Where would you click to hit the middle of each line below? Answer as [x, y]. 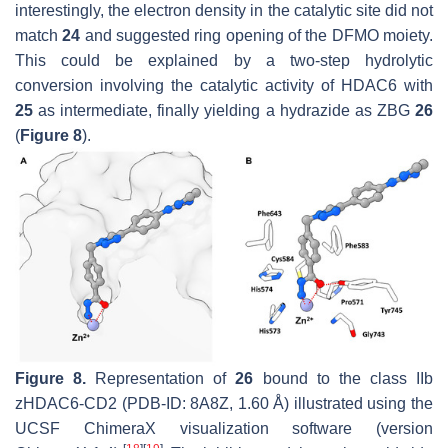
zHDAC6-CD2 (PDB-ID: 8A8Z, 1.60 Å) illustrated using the [224, 404]
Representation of [161, 379]
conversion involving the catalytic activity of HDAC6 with [224, 85]
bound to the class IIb [343, 379]
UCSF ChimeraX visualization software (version [224, 429]
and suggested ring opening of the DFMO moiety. [257, 35]
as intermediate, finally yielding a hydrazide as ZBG [224, 110]
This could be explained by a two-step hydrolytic [224, 60]
